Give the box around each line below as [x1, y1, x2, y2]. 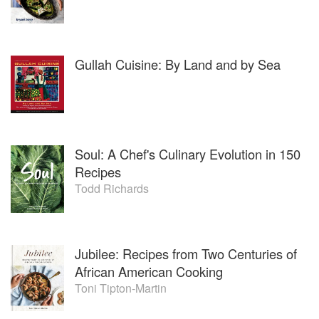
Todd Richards [75, 179, 149, 197]
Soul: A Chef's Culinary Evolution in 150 [75, 144, 300, 163]
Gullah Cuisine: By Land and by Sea [75, 54, 281, 73]
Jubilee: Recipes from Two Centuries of [75, 244, 297, 263]
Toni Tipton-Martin [75, 279, 167, 296]
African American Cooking [75, 261, 223, 281]
